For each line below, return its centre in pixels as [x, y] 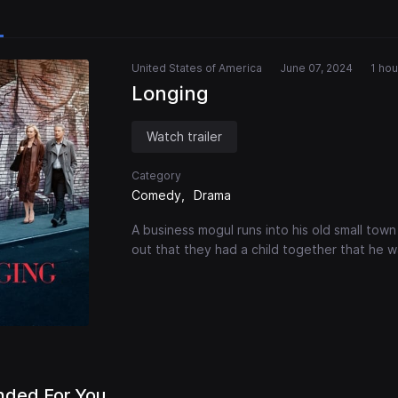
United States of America [197, 68]
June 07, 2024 [316, 68]
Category [156, 176]
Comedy [156, 195]
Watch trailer [184, 137]
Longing [170, 94]
